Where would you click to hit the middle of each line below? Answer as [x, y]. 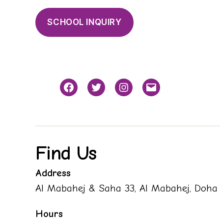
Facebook [86, 93]
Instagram [142, 93]
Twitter [107, 93]
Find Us [66, 153]
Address [53, 173]
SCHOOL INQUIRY [84, 22]
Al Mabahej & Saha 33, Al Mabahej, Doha [126, 188]
